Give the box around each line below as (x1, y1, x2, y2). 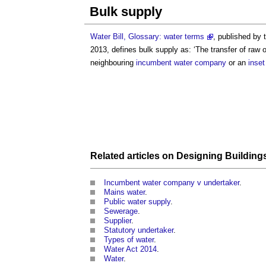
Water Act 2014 (104, 244, 157, 254)
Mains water (104, 187, 145, 197)
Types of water (104, 235, 154, 244)
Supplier (104, 216, 131, 225)
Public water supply (104, 197, 170, 206)
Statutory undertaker (104, 225, 173, 235)
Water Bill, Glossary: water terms (90, 32, 204, 41)
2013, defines (90, 45, 139, 54)
